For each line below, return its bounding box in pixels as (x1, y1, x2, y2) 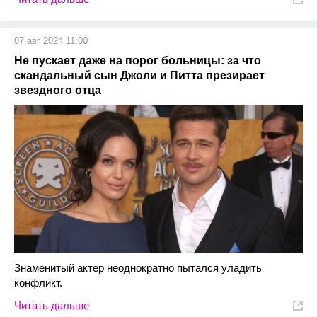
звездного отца (14, 84, 101, 97)
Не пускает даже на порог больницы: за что (14, 54, 261, 67)
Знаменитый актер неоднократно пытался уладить (14, 262, 262, 275)
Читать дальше (14, 299, 89, 312)
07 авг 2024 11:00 (14, 35, 88, 47)
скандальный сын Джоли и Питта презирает (14, 69, 265, 82)
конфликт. (14, 277, 62, 289)
